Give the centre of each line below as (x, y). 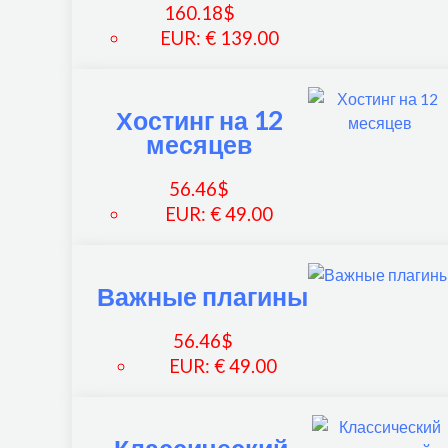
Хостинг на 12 (199, 120)
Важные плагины (203, 296)
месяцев (199, 144)
